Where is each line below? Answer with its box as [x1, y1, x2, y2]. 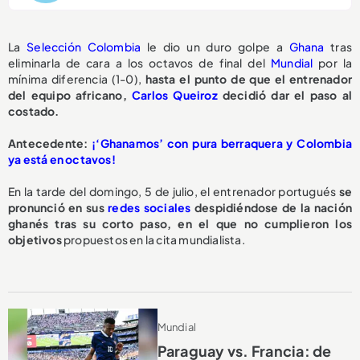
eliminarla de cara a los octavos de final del [8, 55, 271, 70]
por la [313, 55, 352, 70]
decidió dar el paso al [217, 87, 352, 102]
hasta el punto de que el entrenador [145, 71, 353, 86]
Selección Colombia [27, 39, 141, 54]
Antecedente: [8, 135, 92, 150]
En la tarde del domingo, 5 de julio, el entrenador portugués [8, 183, 339, 198]
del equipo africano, [8, 87, 132, 102]
